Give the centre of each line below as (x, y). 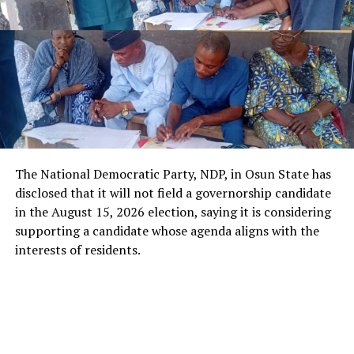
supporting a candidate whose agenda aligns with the (167, 231)
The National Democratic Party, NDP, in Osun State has (173, 174)
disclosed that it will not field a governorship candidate (173, 193)
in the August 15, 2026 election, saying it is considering (173, 212)
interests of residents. (77, 250)
